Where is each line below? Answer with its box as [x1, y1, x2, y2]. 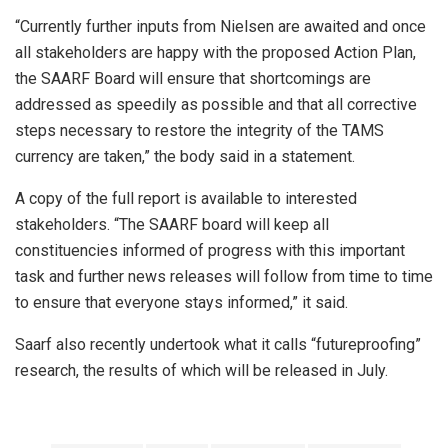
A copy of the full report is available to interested [15, 189, 357, 209]
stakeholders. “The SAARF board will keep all [15, 215, 329, 235]
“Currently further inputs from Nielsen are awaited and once [15, 17, 426, 37]
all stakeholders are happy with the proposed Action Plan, [15, 43, 416, 63]
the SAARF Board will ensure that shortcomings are [15, 69, 371, 89]
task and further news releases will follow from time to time [15, 267, 433, 287]
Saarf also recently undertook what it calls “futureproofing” [15, 335, 421, 355]
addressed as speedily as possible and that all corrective [15, 95, 417, 115]
